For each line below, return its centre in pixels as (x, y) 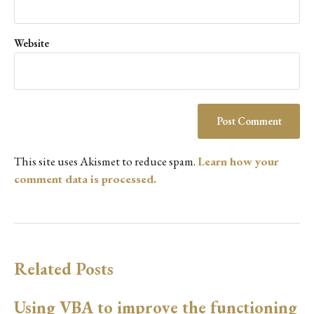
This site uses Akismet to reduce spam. (106, 162)
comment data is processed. (85, 179)
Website (32, 43)
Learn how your (238, 162)
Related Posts (64, 269)
